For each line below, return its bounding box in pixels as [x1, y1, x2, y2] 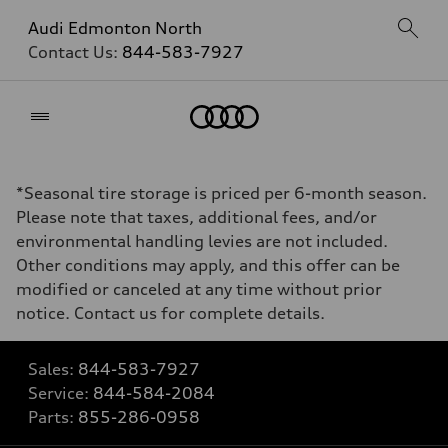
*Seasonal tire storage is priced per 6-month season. [16, 183, 427, 203]
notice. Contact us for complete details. [16, 303, 325, 323]
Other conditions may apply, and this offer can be [16, 255, 400, 275]
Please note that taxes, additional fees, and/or [16, 207, 377, 227]
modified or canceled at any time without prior [16, 279, 382, 299]
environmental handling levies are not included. [16, 231, 388, 251]
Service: [28, 383, 93, 403]
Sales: [28, 359, 78, 379]
